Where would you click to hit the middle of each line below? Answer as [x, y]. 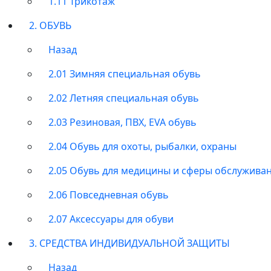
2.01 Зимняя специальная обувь [125, 73]
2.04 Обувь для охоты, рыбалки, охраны [142, 146]
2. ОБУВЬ [50, 25]
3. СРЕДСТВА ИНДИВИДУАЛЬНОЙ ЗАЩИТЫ [129, 243]
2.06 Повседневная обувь [109, 194]
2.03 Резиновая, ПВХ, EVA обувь [122, 122]
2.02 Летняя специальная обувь [124, 98]
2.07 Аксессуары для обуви [111, 219]
